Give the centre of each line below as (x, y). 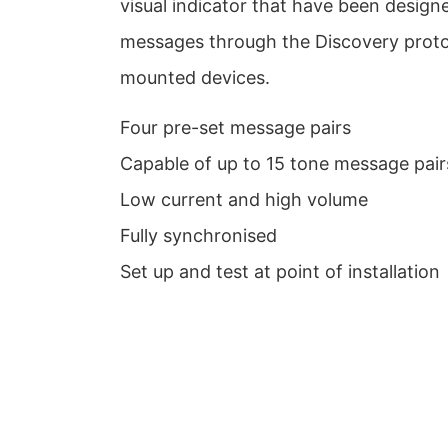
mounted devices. (195, 77)
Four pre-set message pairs (235, 128)
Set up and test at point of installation (280, 272)
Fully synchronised (198, 236)
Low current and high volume (244, 200)
